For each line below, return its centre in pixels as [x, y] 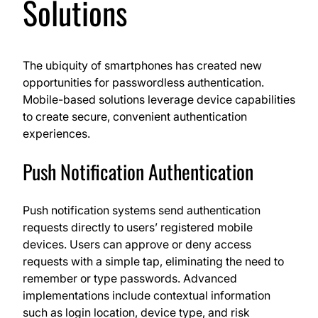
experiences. [56, 134]
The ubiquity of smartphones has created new [142, 66]
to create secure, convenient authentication [135, 117]
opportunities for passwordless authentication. [143, 83]
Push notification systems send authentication [142, 210]
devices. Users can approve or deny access [137, 245]
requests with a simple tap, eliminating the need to [153, 262]
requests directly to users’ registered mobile [138, 227]
